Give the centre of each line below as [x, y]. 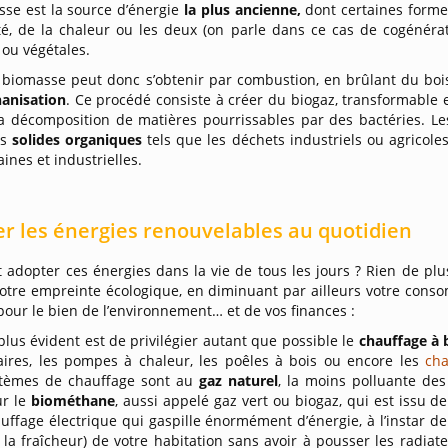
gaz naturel [238, 380]
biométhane [73, 400]
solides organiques [79, 139]
